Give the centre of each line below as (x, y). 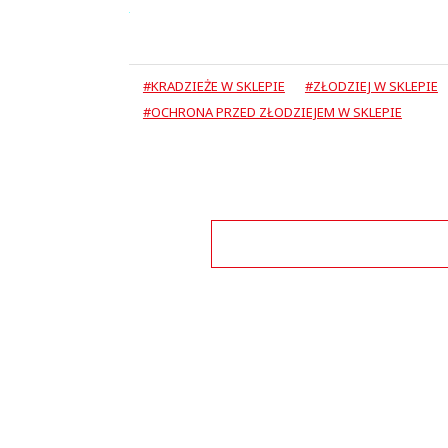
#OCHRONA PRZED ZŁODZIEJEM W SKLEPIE (272, 111)
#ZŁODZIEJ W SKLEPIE (371, 85)
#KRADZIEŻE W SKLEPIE (213, 85)
